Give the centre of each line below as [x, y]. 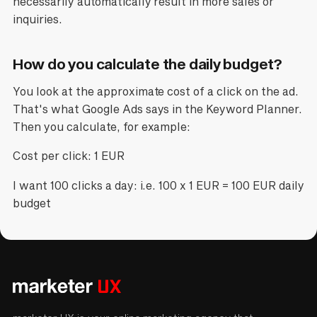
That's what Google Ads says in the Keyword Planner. [157, 109]
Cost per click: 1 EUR [68, 156]
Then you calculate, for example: [102, 126]
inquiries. [37, 19]
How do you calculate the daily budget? [148, 63]
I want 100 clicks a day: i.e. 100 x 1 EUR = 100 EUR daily [158, 186]
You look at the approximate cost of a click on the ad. [156, 91]
